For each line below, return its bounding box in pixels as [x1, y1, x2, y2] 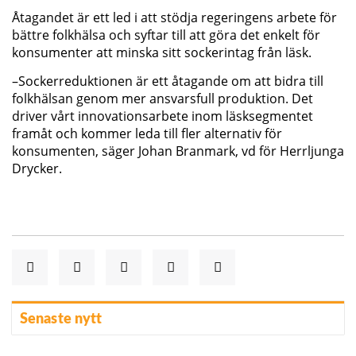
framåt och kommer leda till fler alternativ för [12, 125, 282, 143]
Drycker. [12, 160, 62, 178]
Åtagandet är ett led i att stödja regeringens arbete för [12, 9, 337, 27]
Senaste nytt [20, 312, 103, 327]
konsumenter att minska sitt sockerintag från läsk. [12, 44, 311, 62]
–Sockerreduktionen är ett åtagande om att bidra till [12, 72, 323, 91]
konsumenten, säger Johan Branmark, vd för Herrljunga [12, 142, 344, 161]
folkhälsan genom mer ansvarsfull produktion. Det [12, 90, 313, 108]
